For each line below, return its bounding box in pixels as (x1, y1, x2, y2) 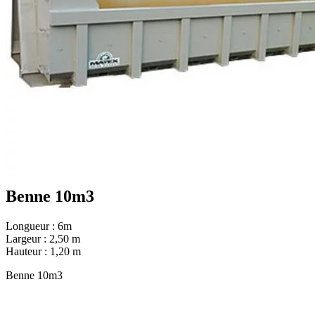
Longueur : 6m (6, 219, 72, 232)
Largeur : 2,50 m (6, 232, 80, 245)
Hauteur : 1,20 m (6, 245, 81, 257)
